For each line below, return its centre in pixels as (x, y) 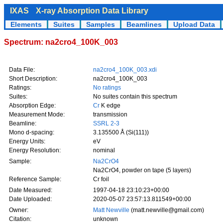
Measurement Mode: (37, 114)
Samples (101, 24)
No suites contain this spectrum (135, 97)
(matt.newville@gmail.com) (167, 210)
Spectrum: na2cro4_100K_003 (61, 42)
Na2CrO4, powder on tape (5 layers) (142, 170)
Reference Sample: (35, 179)
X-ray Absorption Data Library (92, 11)
